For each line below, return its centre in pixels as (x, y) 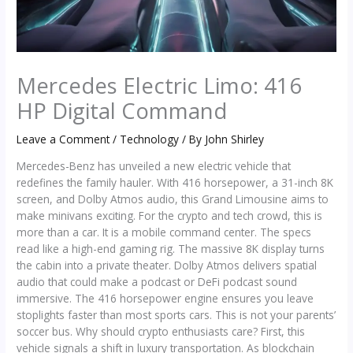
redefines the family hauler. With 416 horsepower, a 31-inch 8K (175, 182)
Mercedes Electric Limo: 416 (160, 85)
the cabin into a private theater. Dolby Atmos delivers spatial (167, 265)
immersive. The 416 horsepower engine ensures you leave (165, 298)
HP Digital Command (122, 110)
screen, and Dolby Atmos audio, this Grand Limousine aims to (173, 199)
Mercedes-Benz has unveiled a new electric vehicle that (154, 165)
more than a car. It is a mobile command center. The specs (164, 232)
